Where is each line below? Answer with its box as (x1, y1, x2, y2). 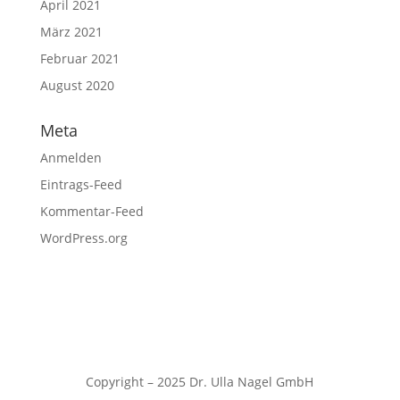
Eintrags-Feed (39, 176, 122, 193)
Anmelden (39, 149, 102, 166)
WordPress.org (39, 229, 128, 246)
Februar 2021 (39, 50, 120, 67)
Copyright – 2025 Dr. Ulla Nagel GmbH (86, 373, 314, 390)
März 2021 (39, 23, 103, 40)
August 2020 (39, 77, 114, 94)
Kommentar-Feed (39, 203, 144, 220)
